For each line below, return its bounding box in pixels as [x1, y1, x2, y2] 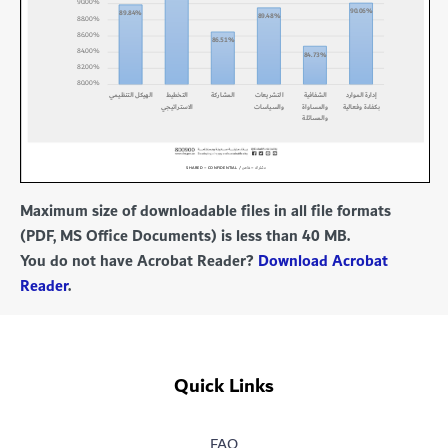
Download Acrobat [258, 248, 388, 275]
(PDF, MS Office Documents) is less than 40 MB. [20, 223, 350, 250]
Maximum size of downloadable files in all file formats [20, 198, 391, 225]
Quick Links [174, 369, 274, 403]
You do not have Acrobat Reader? [20, 248, 258, 275]
